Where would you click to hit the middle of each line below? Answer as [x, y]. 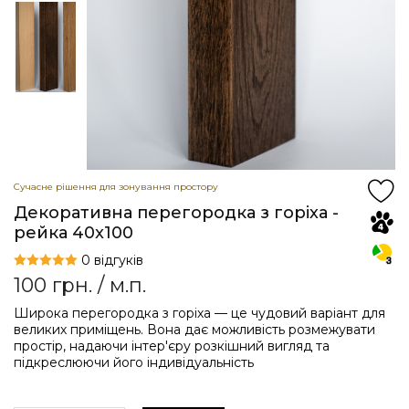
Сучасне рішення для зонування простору [116, 187]
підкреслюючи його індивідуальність [134, 362]
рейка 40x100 [73, 233]
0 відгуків [110, 260]
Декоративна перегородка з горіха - [176, 213]
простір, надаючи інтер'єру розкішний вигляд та [172, 346]
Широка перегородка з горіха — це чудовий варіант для [199, 313]
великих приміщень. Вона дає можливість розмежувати [194, 330]
